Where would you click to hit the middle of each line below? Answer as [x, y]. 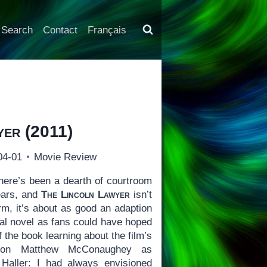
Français [107, 30]
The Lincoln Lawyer [86, 194]
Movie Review [66, 157]
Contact [60, 30]
